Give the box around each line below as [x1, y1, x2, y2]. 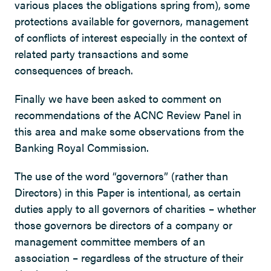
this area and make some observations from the [15, 123, 244, 139]
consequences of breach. [15, 62, 133, 77]
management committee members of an [15, 233, 205, 249]
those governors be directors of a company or [15, 217, 232, 232]
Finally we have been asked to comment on [15, 90, 221, 106]
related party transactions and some [15, 45, 188, 61]
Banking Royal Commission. [15, 139, 149, 155]
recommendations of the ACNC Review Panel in [15, 106, 241, 122]
